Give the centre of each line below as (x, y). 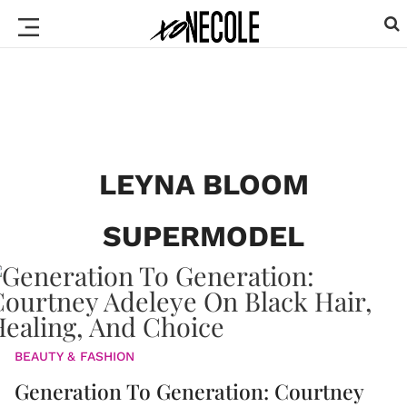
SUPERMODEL (203, 236)
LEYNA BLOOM (203, 184)
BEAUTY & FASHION (74, 356)
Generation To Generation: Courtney (189, 391)
